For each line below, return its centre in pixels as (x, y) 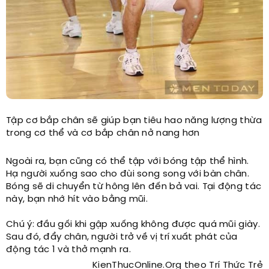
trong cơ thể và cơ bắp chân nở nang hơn (103, 133)
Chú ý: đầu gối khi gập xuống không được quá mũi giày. (133, 224)
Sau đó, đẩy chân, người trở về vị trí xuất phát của (122, 237)
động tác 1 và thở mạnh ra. (68, 249)
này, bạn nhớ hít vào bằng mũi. (77, 199)
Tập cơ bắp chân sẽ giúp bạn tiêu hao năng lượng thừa (134, 120)
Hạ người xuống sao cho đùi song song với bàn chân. (128, 174)
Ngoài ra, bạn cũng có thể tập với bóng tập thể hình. (128, 161)
